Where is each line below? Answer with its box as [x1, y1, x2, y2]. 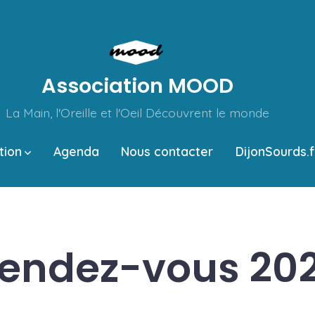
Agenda [53, 143, 99, 159]
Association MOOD [41, 71, 233, 100]
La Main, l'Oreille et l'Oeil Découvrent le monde [5, 104, 269, 120]
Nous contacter [121, 143, 214, 159]
